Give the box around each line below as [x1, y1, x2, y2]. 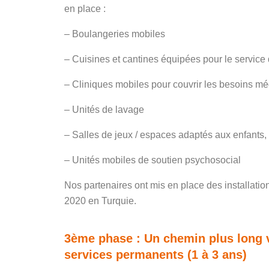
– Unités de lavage [64, 104, 144, 115]
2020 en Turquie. [64, 196, 136, 206]
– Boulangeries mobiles [64, 29, 165, 39]
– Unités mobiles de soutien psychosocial [64, 155, 241, 165]
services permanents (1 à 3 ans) [64, 248, 247, 261]
